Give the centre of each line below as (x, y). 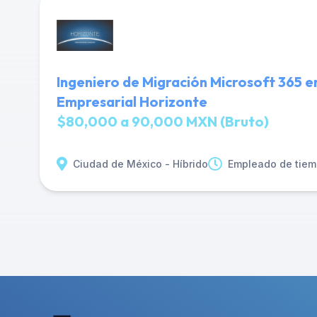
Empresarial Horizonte (132, 102)
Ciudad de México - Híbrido (140, 164)
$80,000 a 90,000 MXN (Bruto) (163, 121)
